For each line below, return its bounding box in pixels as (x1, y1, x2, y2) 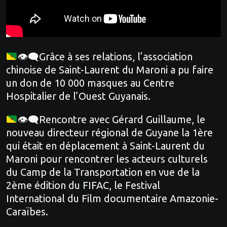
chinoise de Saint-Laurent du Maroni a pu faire (6, 63, 213, 75)
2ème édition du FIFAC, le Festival (6, 179, 160, 191)
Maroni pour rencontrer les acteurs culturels (6, 153, 208, 165)
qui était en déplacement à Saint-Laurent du (6, 139, 205, 152)
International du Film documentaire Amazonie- (6, 192, 218, 204)
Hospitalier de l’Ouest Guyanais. (6, 90, 150, 102)
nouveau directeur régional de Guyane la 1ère (6, 126, 213, 138)
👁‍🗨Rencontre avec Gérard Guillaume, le (17, 113, 205, 125)
